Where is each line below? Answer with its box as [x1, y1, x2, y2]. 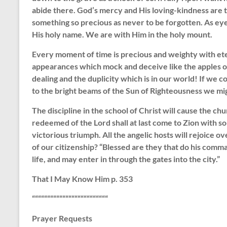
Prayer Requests [32, 213, 92, 223]
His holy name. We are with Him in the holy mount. [32, 29, 212, 39]
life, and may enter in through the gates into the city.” [32, 154, 220, 164]
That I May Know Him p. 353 [32, 173, 133, 183]
